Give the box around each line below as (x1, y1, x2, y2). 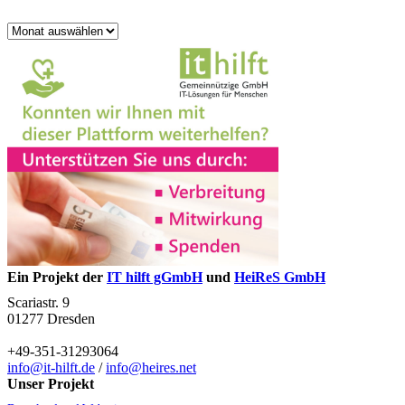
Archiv (6, 22, 46, 38)
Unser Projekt (7, 376, 94, 392)
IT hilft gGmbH (107, 269, 202, 286)
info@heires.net (106, 360, 196, 376)
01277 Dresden (7, 311, 95, 327)
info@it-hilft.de (7, 360, 95, 376)
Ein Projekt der (7, 269, 107, 286)
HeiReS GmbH (234, 269, 325, 286)
